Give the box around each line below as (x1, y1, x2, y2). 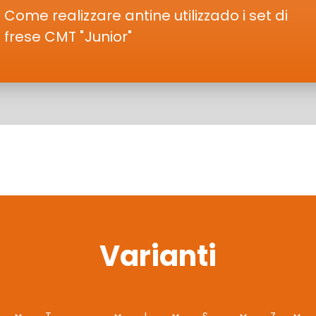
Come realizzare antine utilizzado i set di (4, 6, 288, 25)
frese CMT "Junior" (4, 27, 132, 47)
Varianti (99, 236, 217, 276)
